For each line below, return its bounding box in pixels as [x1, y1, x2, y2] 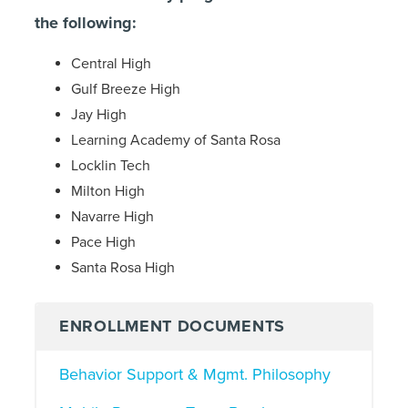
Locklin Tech [71, 157, 150, 175]
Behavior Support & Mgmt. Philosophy [59, 364, 331, 384]
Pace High [71, 233, 136, 251]
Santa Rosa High [71, 259, 175, 277]
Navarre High [71, 208, 154, 226]
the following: [35, 13, 137, 33]
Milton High [71, 182, 145, 200]
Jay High [71, 106, 127, 124]
